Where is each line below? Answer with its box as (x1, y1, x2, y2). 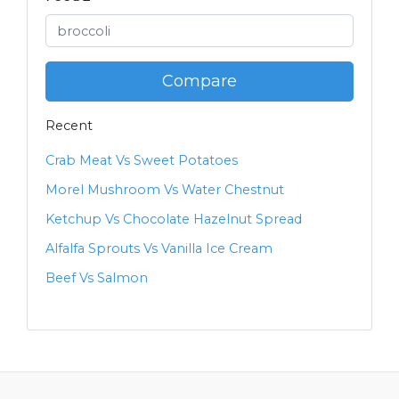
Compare (162, 71, 237, 92)
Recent (45, 118, 93, 134)
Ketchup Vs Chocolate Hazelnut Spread (45, 211, 302, 228)
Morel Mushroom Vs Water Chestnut (45, 182, 284, 199)
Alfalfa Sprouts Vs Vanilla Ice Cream (45, 240, 273, 257)
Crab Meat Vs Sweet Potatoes (45, 152, 238, 169)
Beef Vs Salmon (45, 270, 148, 287)
